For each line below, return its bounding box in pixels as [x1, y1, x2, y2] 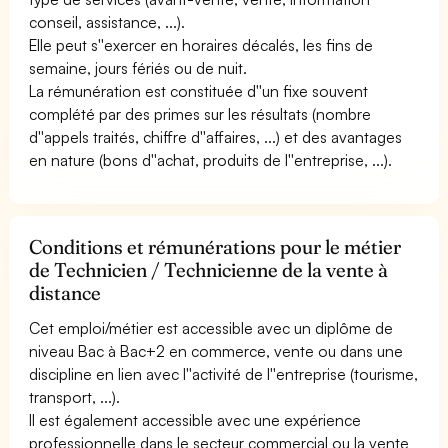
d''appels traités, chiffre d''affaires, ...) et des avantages [29, 126, 403, 147]
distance [29, 280, 101, 305]
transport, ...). [29, 386, 121, 407]
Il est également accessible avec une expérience [29, 409, 362, 430]
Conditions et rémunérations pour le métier [29, 234, 402, 259]
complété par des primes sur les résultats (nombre [29, 103, 372, 124]
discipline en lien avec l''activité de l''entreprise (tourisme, [29, 363, 419, 384]
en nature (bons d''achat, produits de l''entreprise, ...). [29, 149, 393, 170]
